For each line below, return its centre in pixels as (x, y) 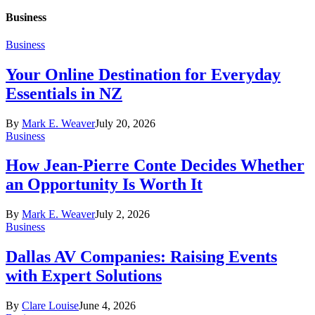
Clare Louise (50, 306)
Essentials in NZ (64, 93)
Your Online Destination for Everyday (143, 74)
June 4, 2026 (107, 306)
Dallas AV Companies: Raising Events (141, 257)
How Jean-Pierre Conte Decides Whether (155, 166)
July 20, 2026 (125, 123)
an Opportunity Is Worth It (104, 185)
